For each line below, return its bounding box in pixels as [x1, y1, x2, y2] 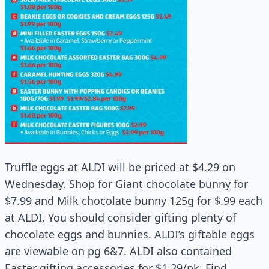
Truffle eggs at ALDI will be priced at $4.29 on [5, 159, 235, 174]
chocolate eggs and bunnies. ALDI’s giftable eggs [5, 226, 255, 241]
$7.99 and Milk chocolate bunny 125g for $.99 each [5, 193, 262, 208]
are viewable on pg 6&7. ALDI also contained [5, 243, 232, 258]
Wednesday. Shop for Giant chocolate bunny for [5, 176, 248, 191]
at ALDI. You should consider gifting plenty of [5, 210, 236, 225]
